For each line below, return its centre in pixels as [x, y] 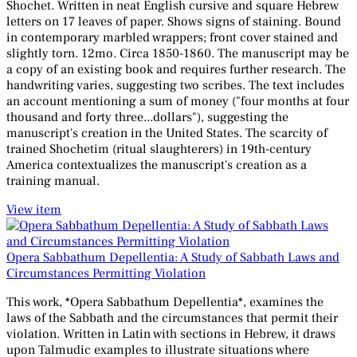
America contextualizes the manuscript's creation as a [157, 165]
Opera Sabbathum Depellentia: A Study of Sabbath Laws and [173, 258]
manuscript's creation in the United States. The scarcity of [167, 133]
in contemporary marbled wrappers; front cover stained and [172, 38]
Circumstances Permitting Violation [106, 274]
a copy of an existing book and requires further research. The [176, 70]
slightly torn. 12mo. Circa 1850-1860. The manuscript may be [178, 54]
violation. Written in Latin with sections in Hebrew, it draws [171, 334]
